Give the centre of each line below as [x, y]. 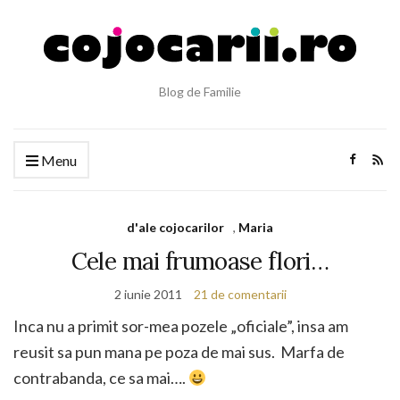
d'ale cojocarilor [175, 227]
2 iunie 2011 [148, 294]
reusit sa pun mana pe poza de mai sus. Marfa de [179, 352]
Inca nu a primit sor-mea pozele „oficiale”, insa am [181, 326]
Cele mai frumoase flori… [200, 261]
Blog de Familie [200, 92]
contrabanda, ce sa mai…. [101, 378]
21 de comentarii [240, 294]
